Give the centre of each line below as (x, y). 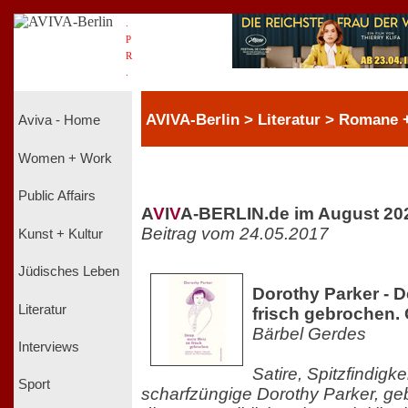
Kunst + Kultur (61, 234)
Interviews (49, 347)
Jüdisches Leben (69, 272)
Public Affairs (57, 196)
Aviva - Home (59, 121)
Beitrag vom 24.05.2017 (235, 233)
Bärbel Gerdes (309, 333)
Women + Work (65, 158)
